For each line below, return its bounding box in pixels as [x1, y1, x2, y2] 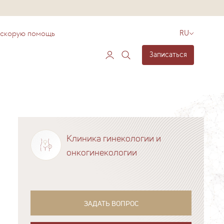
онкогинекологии [66, 146, 137, 158]
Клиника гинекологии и [66, 132, 161, 144]
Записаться [149, 50, 187, 59]
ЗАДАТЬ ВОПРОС [83, 198, 138, 208]
